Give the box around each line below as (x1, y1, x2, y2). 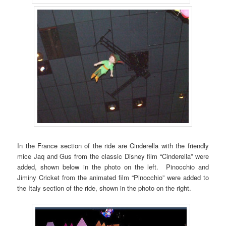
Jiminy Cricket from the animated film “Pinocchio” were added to (17, 172, 209, 182)
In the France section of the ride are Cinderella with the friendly (17, 140, 209, 150)
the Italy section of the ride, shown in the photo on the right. (17, 183, 192, 193)
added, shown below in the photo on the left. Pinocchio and (17, 161, 209, 172)
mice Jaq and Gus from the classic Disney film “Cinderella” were (17, 151, 209, 161)
